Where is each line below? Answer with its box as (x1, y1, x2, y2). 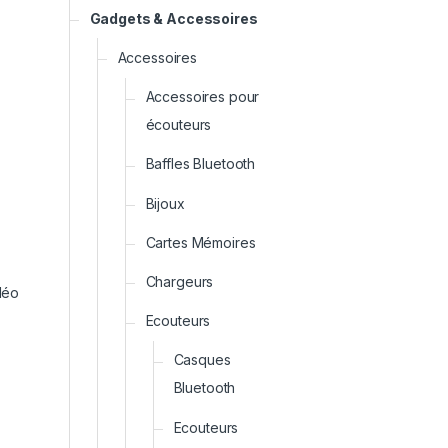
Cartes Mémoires (145, 233, 256, 251)
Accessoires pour (145, 88, 260, 106)
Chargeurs (145, 273, 214, 291)
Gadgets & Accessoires (89, 9, 258, 27)
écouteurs (145, 116, 212, 134)
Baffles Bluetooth (145, 155, 256, 173)
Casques (173, 351, 231, 369)
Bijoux (145, 194, 185, 212)
